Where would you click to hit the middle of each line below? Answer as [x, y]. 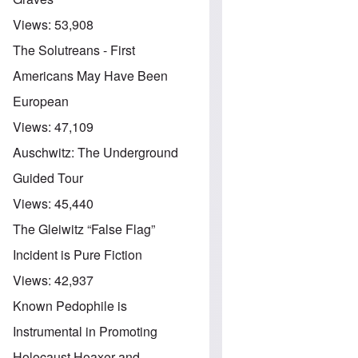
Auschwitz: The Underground [95, 152]
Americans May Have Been [90, 75]
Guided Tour [48, 177]
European [41, 101]
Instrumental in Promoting [85, 331]
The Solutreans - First [74, 50]
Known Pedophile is [70, 305]
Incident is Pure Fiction [78, 254]
